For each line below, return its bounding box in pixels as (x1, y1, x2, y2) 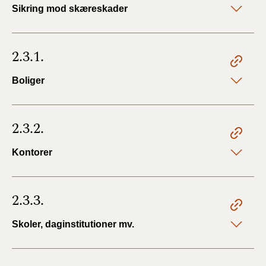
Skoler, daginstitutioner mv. (12, 219, 134, 230)
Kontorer (12, 147, 52, 158)
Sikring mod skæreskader (12, 4, 128, 14)
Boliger (12, 75, 45, 86)
